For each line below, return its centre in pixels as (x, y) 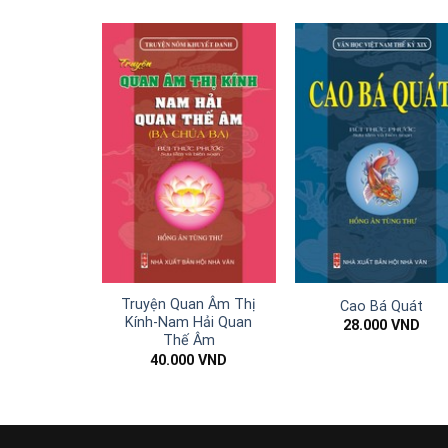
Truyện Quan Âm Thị (189, 305)
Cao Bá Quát (382, 306)
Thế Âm (188, 341)
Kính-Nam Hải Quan (189, 323)
